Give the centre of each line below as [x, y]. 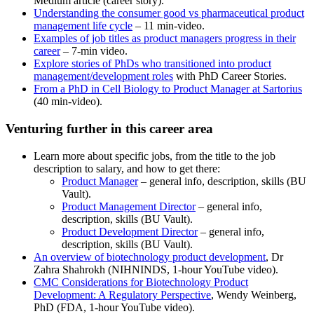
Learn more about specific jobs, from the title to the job [155, 156]
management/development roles [103, 76]
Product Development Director [130, 231]
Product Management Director [129, 206]
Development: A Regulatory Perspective [122, 294]
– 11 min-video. [169, 26]
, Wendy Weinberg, [254, 294]
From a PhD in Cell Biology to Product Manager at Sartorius [168, 89]
